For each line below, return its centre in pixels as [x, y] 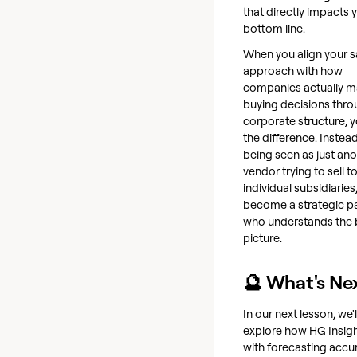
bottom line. [274, 28]
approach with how [293, 70]
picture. [263, 237]
